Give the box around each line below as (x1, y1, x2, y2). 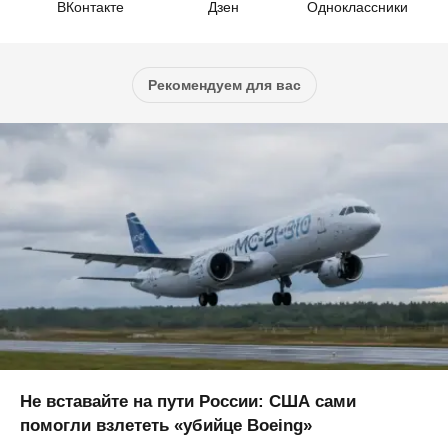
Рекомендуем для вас (147, 77, 301, 94)
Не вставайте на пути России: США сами (20, 391, 356, 411)
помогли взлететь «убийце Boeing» (20, 415, 312, 435)
